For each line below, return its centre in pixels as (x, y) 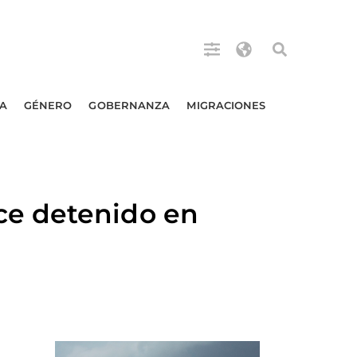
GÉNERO (48, 105)
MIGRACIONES (226, 105)
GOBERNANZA (129, 105)
